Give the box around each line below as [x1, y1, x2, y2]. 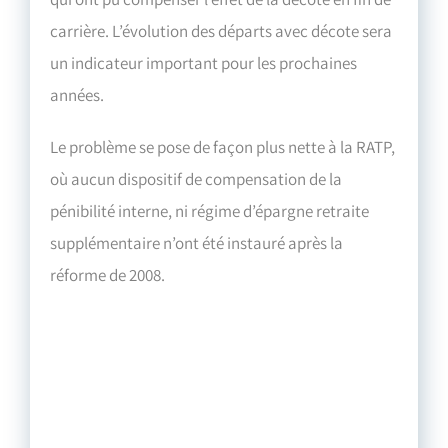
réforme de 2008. [50, 263, 166, 286]
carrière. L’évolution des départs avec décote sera [50, 19, 393, 42]
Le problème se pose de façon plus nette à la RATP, [50, 135, 396, 158]
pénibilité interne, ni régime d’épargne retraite [50, 199, 370, 222]
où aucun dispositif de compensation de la [50, 167, 343, 190]
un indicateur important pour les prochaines [50, 51, 358, 74]
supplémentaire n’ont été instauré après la [50, 231, 344, 254]
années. [50, 83, 105, 106]
